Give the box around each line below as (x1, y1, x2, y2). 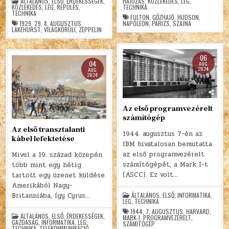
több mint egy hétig (12, 160, 82, 171)
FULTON (130, 12, 150, 21)
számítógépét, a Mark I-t (123, 159, 209, 170)
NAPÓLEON (123, 18, 149, 28)
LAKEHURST (12, 25, 41, 34)
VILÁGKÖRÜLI (44, 25, 76, 34)
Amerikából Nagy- (12, 180, 73, 191)
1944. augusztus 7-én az (123, 129, 203, 140)
